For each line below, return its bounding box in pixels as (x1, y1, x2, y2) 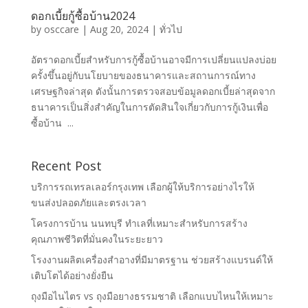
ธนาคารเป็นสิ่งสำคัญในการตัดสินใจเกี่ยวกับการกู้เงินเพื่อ (30, 100, 268, 113)
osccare (43, 22, 79, 36)
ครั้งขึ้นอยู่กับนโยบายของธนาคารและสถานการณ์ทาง (30, 68, 256, 82)
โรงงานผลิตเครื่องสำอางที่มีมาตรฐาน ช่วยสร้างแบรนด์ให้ (30, 252, 273, 266)
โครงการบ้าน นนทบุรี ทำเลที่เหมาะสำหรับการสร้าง (30, 216, 247, 230)
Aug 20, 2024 (89, 22, 148, 36)
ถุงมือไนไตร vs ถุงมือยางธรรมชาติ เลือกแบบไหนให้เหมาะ (30, 289, 274, 302)
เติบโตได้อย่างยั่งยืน (30, 268, 113, 282)
